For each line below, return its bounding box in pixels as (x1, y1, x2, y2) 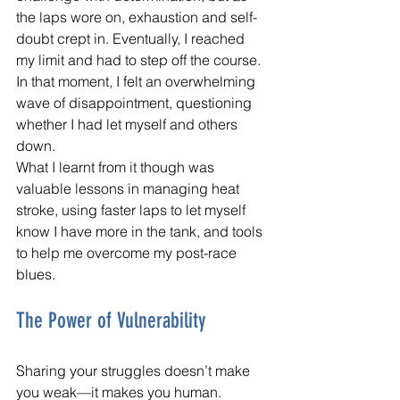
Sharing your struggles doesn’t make (16, 361, 254, 379)
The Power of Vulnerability (16, 307, 205, 333)
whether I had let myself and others (16, 114, 241, 133)
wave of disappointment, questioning (16, 93, 255, 112)
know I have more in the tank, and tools (16, 221, 266, 240)
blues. (16, 264, 55, 283)
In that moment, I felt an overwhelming (16, 71, 259, 90)
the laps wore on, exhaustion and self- (16, 7, 257, 26)
